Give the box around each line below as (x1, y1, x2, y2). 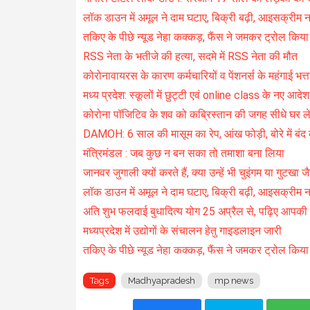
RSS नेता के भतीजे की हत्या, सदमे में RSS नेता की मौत (82, 50, 298, 64)
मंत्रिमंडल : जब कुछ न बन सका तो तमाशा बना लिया (82, 147, 284, 161)
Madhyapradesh (127, 275, 195, 286)
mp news (214, 275, 253, 286)
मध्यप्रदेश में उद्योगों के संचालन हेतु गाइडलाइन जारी (82, 224, 282, 238)
